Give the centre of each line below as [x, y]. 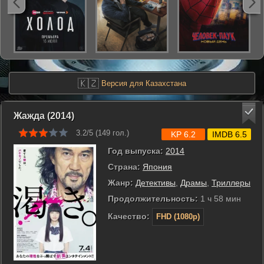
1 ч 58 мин [220, 199]
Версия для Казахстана [143, 83]
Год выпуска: [136, 151]
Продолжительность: [153, 199]
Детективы [156, 183]
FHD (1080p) [178, 217]
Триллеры [231, 183]
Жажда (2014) [44, 116]
